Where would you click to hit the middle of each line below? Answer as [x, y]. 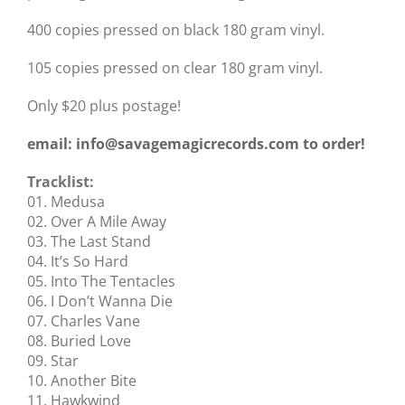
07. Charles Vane [84, 320]
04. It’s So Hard [78, 261]
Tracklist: [61, 181]
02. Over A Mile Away [97, 221]
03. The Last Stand [89, 241]
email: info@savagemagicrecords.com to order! [196, 143]
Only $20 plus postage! [104, 105]
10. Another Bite [82, 380]
